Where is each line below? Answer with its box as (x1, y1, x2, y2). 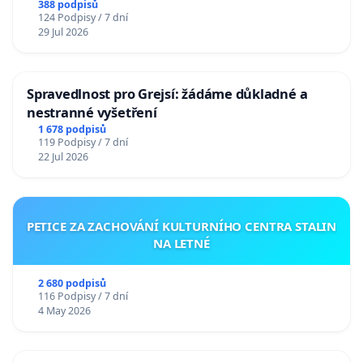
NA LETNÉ (153, 234, 210, 251)
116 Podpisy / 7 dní (37, 288, 128, 303)
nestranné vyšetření (27, 103, 157, 122)
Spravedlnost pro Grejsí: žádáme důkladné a (27, 84, 308, 104)
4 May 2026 (37, 303, 91, 318)
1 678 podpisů (37, 122, 106, 136)
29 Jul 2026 (37, 25, 88, 40)
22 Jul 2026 (37, 149, 88, 164)
